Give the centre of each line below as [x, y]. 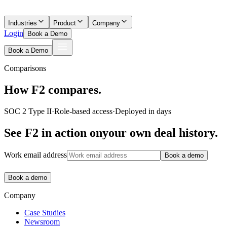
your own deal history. [160, 133]
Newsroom [42, 221]
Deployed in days [143, 111]
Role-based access [83, 111]
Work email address [35, 155]
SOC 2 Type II [28, 111]
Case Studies [45, 212]
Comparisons [25, 68]
